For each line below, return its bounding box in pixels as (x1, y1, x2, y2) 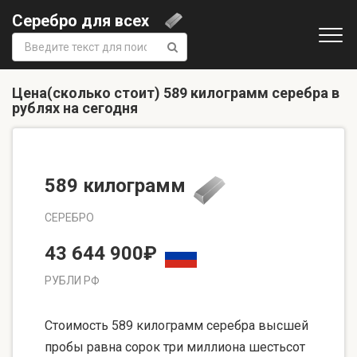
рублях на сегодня (12, 100, 138, 116)
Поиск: (11, 33, 49, 47)
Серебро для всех (12, 10, 149, 30)
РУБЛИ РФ (45, 274, 100, 288)
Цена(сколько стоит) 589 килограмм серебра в (12, 84, 339, 101)
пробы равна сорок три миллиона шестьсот (45, 339, 305, 355)
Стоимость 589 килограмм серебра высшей (45, 318, 308, 334)
